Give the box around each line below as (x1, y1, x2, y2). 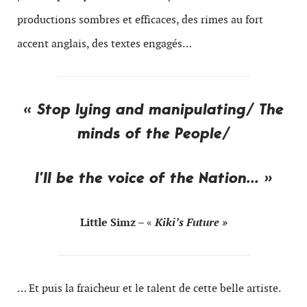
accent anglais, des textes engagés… (17, 36, 192, 51)
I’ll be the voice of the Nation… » (34, 167, 273, 188)
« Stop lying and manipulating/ (23, 99, 259, 119)
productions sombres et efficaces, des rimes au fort (17, 12, 263, 27)
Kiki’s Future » (154, 215, 228, 230)
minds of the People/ (77, 123, 230, 143)
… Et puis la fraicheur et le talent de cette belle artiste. (17, 281, 281, 295)
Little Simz (79, 215, 136, 230)
